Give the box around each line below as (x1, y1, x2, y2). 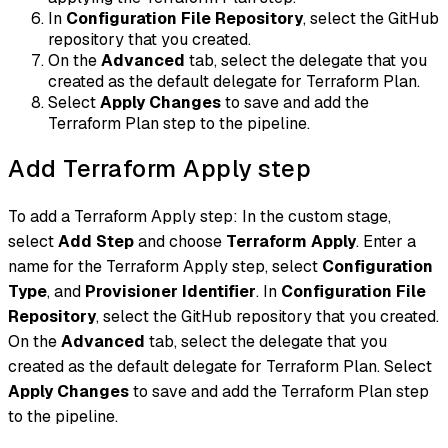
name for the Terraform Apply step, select (8, 256, 322, 278)
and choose (134, 231, 226, 253)
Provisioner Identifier (85, 281, 256, 303)
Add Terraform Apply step (8, 153, 311, 185)
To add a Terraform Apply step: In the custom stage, (8, 206, 391, 228)
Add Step (58, 231, 134, 253)
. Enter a (356, 231, 416, 253)
